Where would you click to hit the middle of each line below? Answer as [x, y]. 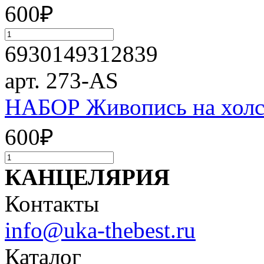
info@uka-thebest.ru [100, 230]
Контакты [52, 204]
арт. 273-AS [62, 81]
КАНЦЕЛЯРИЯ [87, 177]
